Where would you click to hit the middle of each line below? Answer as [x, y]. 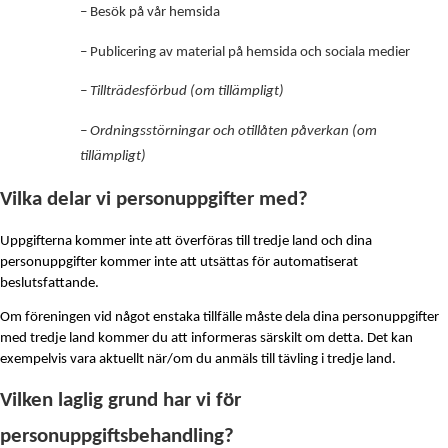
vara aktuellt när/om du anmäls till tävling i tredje [215, 360]
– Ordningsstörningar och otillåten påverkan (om [228, 132]
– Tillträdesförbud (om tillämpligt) [182, 92]
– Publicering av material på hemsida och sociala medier [245, 52]
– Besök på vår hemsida [150, 13]
